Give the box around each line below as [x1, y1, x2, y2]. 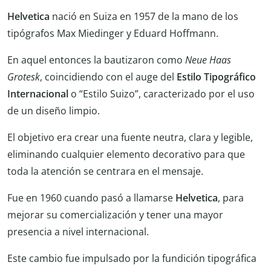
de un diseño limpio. [7, 103, 100, 117]
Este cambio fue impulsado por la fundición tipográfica [7, 251, 256, 265]
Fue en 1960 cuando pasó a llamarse [7, 191, 175, 204]
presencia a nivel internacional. [7, 224, 149, 238]
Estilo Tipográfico [177, 70, 256, 83]
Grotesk [7, 70, 40, 83]
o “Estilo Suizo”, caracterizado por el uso [68, 87, 255, 100]
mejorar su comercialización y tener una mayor [7, 207, 223, 221]
